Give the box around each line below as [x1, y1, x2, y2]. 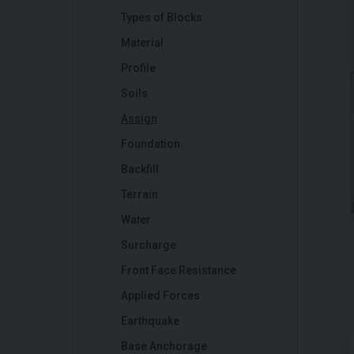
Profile [121, 62, 156, 74]
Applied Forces [121, 289, 200, 302]
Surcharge [121, 239, 176, 251]
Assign [121, 112, 157, 125]
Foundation [121, 137, 180, 150]
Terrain [121, 188, 158, 201]
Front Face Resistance [121, 264, 236, 277]
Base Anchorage [121, 340, 207, 352]
